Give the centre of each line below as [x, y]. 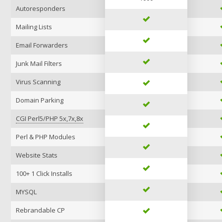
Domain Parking [40, 100]
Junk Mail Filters [39, 63]
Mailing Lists [34, 27]
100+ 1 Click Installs [44, 173]
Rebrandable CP [40, 210]
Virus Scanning [38, 82]
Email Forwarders [42, 45]
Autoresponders [41, 8]
